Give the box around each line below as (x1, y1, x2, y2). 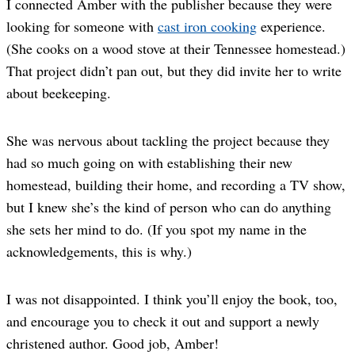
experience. (257, 16, 326, 36)
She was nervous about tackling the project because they (6, 130, 330, 150)
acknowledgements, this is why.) (6, 241, 192, 261)
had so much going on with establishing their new (6, 152, 292, 172)
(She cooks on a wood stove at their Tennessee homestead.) (6, 38, 345, 58)
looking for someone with (6, 16, 158, 36)
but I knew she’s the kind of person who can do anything (6, 197, 331, 216)
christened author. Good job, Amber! (6, 333, 219, 353)
